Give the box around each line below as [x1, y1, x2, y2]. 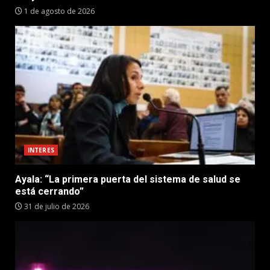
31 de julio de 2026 [22, 201, 89, 212]
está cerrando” [15, 185, 84, 197]
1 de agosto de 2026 [22, 5, 95, 16]
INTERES [28, 145, 54, 154]
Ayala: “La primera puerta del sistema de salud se [15, 173, 240, 185]
